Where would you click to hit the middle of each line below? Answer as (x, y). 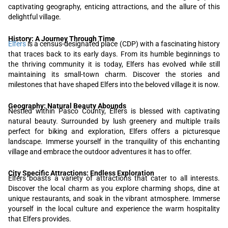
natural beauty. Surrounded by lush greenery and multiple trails (114, 121)
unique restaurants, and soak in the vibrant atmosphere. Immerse (114, 199)
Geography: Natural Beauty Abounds (67, 106)
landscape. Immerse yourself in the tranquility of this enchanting (114, 142)
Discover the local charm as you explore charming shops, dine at (114, 189)
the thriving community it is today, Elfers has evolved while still (114, 64)
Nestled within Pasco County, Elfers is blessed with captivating (114, 111)
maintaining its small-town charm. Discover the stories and (114, 74)
